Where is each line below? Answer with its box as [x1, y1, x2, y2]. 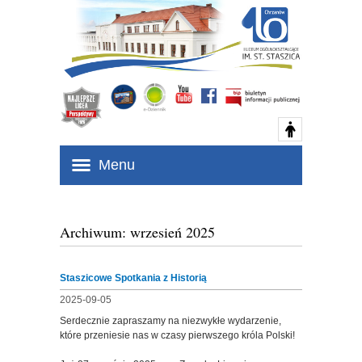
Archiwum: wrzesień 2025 [60, 222, 215, 242]
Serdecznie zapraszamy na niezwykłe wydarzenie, [60, 315, 281, 326]
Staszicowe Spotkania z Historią [60, 272, 207, 284]
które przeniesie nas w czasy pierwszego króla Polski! [60, 330, 297, 341]
